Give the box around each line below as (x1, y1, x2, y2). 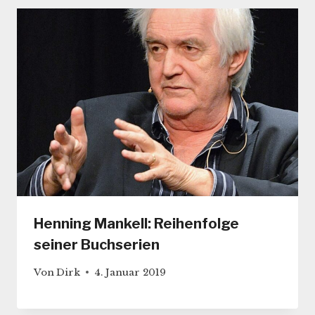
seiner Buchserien (34, 236, 160, 254)
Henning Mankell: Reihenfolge (34, 215, 239, 233)
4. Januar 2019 (94, 266, 167, 278)
